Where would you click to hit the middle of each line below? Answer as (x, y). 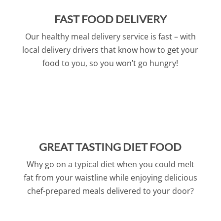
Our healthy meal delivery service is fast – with (110, 36)
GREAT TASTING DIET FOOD (110, 147)
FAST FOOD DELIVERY (110, 19)
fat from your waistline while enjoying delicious (110, 177)
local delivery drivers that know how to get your (110, 50)
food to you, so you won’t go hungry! (110, 63)
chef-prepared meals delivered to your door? (110, 191)
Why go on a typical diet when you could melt (110, 164)
